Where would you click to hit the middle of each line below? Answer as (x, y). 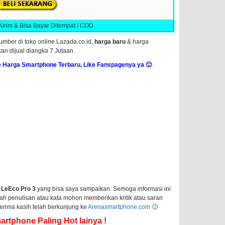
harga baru (110, 42)
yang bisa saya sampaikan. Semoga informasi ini (104, 189)
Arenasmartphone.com (119, 207)
